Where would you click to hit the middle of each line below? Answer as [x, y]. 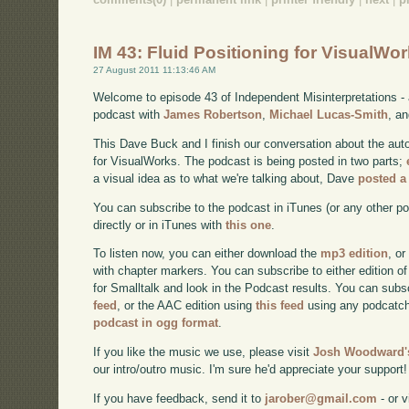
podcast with [129, 115]
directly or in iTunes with [160, 225]
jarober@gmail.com [321, 399]
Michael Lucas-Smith [329, 115]
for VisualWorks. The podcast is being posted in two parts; [250, 161]
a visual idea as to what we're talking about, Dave [226, 178]
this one [249, 225]
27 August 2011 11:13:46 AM [155, 70]
